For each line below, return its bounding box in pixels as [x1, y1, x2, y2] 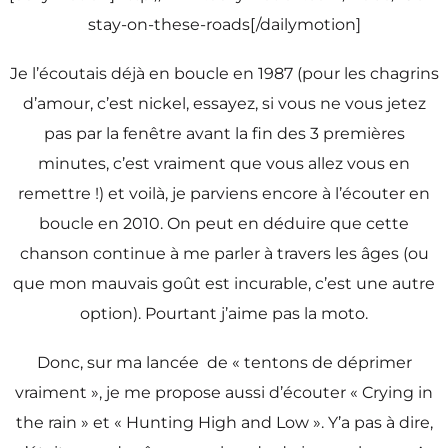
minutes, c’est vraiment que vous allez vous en [38, 153, 410, 173]
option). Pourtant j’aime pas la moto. [80, 303, 368, 323]
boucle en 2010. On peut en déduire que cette [39, 213, 409, 233]
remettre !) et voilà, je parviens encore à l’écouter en [18, 183, 430, 203]
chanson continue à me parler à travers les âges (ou [19, 243, 429, 263]
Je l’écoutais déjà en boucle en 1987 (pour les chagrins [9, 63, 439, 83]
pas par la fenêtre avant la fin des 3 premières [43, 123, 405, 143]
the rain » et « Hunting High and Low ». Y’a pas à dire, [15, 413, 433, 433]
